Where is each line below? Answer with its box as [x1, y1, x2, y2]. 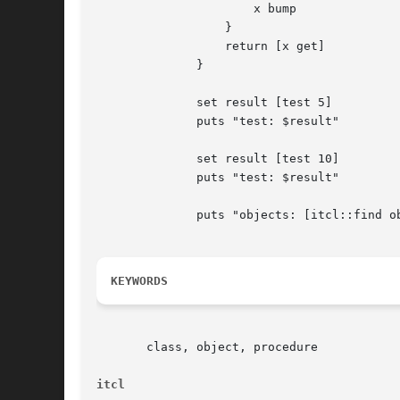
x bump [96, 2, 211, 16]
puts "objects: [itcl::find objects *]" [96, 208, 154, 222]
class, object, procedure [96, 340, 318, 354]
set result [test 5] [96, 96, 154, 110]
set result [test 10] [96, 152, 154, 166]
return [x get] [96, 39, 211, 54]
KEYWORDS [111, 274, 168, 288]
